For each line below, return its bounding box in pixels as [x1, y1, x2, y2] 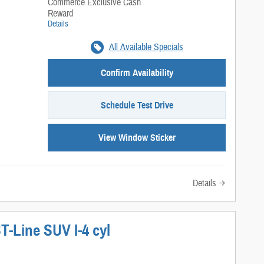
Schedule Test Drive [100, 99, 173, 111]
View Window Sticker [98, 131, 176, 143]
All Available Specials [108, 41, 183, 53]
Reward [48, 7, 74, 19]
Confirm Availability [100, 67, 173, 78]
